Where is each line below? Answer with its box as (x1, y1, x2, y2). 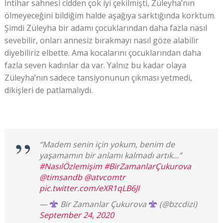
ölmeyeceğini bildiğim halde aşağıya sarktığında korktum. (4, 10, 216, 21)
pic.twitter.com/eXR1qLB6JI (39, 183, 139, 194)
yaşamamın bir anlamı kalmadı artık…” (39, 150, 182, 161)
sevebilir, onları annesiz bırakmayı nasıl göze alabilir (4, 35, 199, 46)
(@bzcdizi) (157, 199, 198, 210)
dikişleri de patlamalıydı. (4, 85, 93, 96)
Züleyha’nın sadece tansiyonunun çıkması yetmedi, (4, 72, 192, 84)
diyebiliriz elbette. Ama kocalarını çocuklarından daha (4, 47, 201, 59)
